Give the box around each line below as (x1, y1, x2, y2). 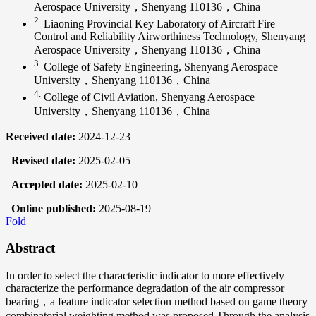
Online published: (11, 202, 99, 214)
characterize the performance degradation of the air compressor (6, 282, 284, 295)
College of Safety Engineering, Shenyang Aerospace (41, 61, 278, 73)
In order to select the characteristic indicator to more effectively (6, 269, 284, 282)
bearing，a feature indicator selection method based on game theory (6, 296, 308, 308)
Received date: (6, 130, 78, 142)
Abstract (6, 241, 55, 256)
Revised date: (11, 154, 78, 166)
